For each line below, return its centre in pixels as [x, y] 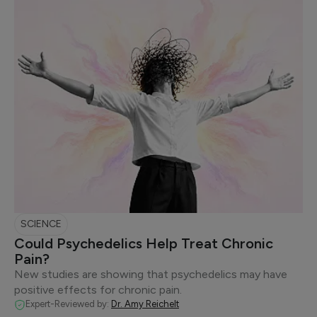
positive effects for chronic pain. [98, 290]
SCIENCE [41, 224]
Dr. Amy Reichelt [145, 304]
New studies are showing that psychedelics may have [151, 274]
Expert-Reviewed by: [68, 304]
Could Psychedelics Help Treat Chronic [144, 243]
